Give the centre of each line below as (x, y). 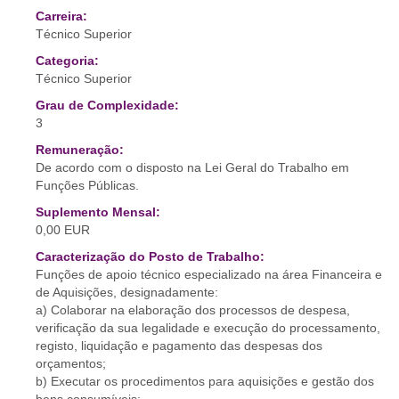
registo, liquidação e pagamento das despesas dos (179, 346)
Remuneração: (80, 150)
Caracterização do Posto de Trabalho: (150, 256)
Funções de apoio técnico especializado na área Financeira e (209, 274)
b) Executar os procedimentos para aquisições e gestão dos (205, 381)
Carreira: (61, 16)
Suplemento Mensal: (98, 212)
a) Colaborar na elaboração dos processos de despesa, (193, 310)
